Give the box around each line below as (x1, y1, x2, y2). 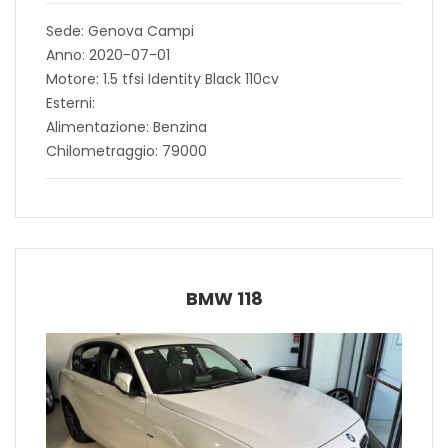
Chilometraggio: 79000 (46, 140, 207, 161)
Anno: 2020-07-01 (46, 44, 170, 65)
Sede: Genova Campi (46, 20, 194, 41)
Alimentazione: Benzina (46, 116, 207, 137)
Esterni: (46, 92, 95, 113)
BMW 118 (185, 285, 263, 311)
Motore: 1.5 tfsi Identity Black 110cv (46, 68, 279, 89)
